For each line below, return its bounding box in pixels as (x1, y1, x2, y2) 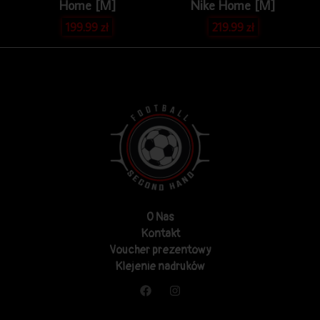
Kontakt (140, 226, 180, 241)
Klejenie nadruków (115, 259, 205, 274)
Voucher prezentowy (109, 243, 211, 258)
